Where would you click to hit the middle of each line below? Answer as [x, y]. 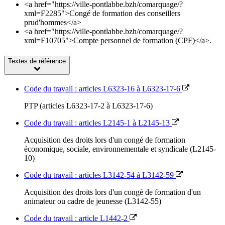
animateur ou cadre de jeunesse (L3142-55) [93, 201]
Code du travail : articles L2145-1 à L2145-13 [98, 123]
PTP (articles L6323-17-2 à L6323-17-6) [88, 105]
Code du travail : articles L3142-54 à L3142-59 [100, 175]
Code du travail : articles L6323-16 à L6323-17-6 [103, 88]
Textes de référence [37, 61]
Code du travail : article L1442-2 [77, 218]
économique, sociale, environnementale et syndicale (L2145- [120, 149]
